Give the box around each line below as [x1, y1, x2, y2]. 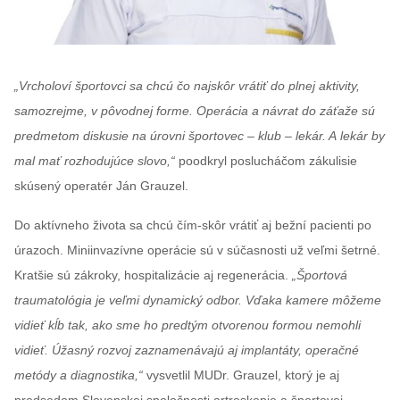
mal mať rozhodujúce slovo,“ [14, 153, 175, 168]
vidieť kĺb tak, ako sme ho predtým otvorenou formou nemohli [14, 317, 361, 332]
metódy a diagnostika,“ [14, 367, 143, 382]
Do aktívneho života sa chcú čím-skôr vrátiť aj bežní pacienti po [14, 217, 371, 232]
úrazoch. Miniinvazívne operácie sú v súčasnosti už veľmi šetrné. [14, 242, 380, 257]
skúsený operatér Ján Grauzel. [14, 178, 188, 193]
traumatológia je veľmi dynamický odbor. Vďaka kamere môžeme [14, 292, 381, 307]
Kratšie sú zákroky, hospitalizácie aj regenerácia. [14, 267, 292, 282]
